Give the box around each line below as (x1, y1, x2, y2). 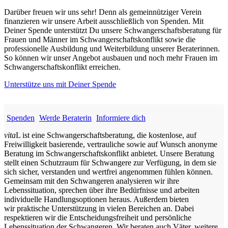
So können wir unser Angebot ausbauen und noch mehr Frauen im (4, 53, 217, 63)
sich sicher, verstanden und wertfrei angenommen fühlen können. (4, 167, 213, 177)
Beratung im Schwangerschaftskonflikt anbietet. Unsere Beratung (4, 149, 214, 158)
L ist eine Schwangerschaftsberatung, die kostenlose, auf (16, 131, 196, 140)
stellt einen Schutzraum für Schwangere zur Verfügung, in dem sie (4, 158, 216, 167)
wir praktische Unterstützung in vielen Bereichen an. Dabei (4, 204, 194, 213)
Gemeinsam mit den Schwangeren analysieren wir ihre (4, 177, 179, 186)
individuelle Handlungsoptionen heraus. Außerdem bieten (4, 195, 189, 204)
